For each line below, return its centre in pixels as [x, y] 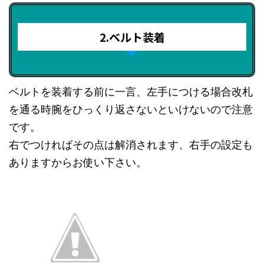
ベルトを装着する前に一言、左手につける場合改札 [131, 92]
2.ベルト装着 [132, 37]
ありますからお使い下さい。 [78, 163]
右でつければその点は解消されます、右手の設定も [131, 145]
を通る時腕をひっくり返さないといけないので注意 [131, 110]
